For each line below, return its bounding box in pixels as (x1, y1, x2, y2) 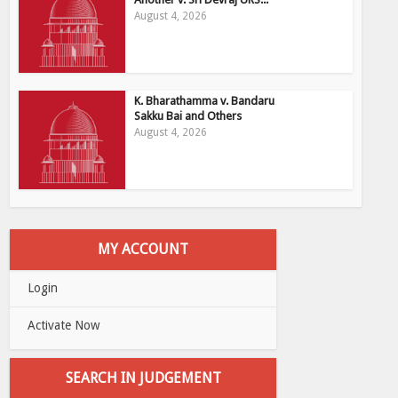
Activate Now (28, 317, 100, 332)
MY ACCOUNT (98, 240, 189, 258)
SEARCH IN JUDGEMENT (65, 369, 221, 386)
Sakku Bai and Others (134, 108, 243, 123)
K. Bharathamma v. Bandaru (134, 93, 275, 107)
